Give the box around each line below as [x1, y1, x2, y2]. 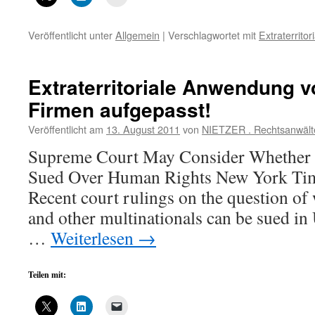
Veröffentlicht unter [28, 27, 112, 42]
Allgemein [115, 27, 160, 42]
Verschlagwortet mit [168, 27, 256, 42]
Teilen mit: [28, 269, 66, 281]
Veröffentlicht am [28, 122, 103, 136]
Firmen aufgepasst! [28, 95, 211, 124]
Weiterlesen [51, 226, 138, 250]
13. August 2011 [106, 122, 180, 136]
